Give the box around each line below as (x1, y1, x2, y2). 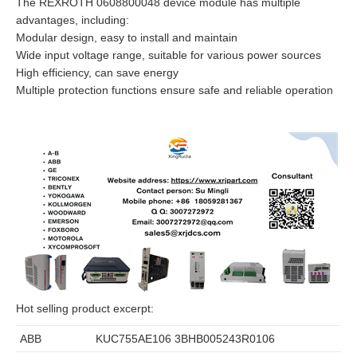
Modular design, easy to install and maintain (16, 30, 237, 44)
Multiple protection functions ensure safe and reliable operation (16, 83, 333, 96)
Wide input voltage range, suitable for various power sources (16, 48, 321, 61)
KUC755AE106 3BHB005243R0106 (96, 331, 275, 345)
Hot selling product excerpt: (16, 301, 154, 315)
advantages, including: (16, 13, 129, 26)
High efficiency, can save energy (16, 65, 178, 79)
